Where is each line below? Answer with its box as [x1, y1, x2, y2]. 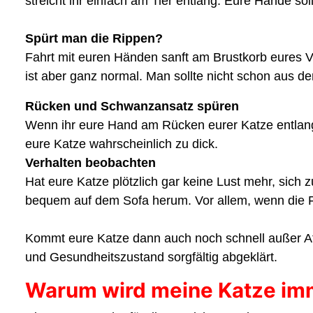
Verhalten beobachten [25, 155, 156, 170]
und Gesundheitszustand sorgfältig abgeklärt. [25, 249, 277, 264]
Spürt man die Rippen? [25, 31, 163, 45]
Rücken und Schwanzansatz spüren [25, 99, 239, 113]
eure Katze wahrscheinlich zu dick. [25, 136, 218, 151]
